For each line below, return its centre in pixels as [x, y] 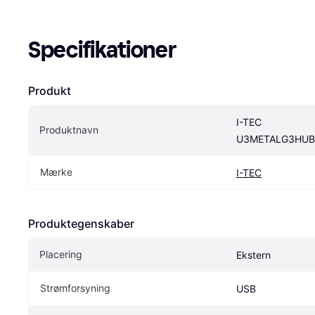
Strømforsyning [75, 288]
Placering [61, 254]
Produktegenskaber [81, 223]
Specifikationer [102, 50]
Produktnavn [69, 129]
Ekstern [253, 255]
